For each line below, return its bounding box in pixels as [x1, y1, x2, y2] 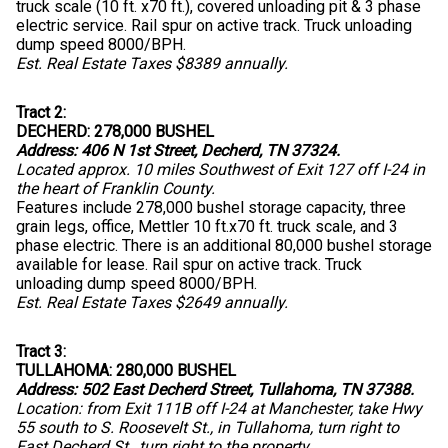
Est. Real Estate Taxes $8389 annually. [16, 54, 288, 74]
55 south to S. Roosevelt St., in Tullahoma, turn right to [16, 418, 399, 438]
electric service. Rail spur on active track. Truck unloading [16, 16, 412, 36]
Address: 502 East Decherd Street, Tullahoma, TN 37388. [16, 380, 414, 400]
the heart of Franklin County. [16, 179, 215, 199]
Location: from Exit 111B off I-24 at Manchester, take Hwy [16, 399, 422, 419]
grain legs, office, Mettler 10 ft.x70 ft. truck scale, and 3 [16, 217, 398, 237]
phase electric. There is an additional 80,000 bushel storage [16, 236, 432, 256]
